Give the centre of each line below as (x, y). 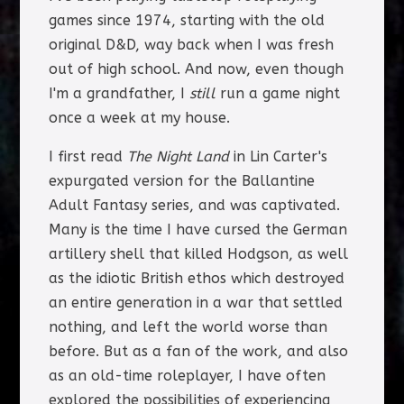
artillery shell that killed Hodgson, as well (198, 253)
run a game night (277, 93)
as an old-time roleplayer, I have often (187, 375)
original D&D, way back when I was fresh (191, 44)
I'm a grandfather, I (119, 93)
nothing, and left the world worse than (188, 326)
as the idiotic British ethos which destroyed (196, 278)
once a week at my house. (139, 117)
